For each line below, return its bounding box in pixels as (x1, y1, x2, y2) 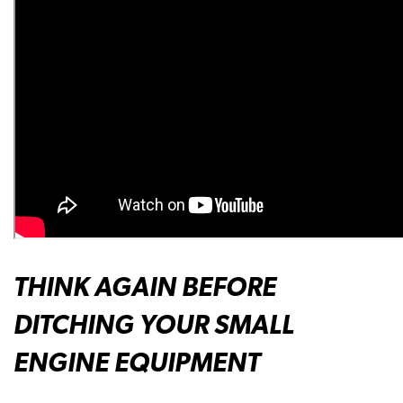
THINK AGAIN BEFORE (13, 270, 276, 302)
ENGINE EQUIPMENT (13, 345, 260, 378)
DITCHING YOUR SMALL (13, 308, 294, 340)
